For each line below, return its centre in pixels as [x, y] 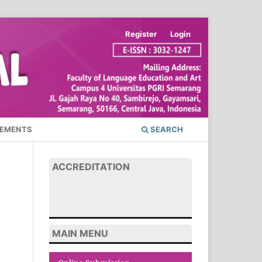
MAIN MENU [80, 233]
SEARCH [166, 130]
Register [141, 34]
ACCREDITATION [91, 166]
